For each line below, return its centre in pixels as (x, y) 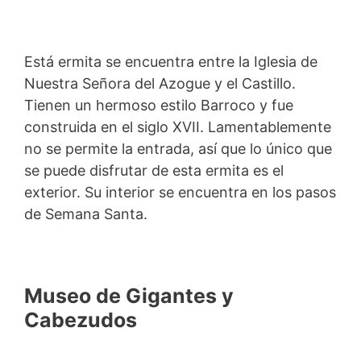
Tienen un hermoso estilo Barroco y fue (159, 105)
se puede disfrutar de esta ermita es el (154, 170)
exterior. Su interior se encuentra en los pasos (180, 192)
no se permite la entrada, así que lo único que (178, 148)
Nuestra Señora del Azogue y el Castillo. (160, 83)
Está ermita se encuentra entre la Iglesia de (171, 61)
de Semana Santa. (86, 214)
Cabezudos (81, 320)
